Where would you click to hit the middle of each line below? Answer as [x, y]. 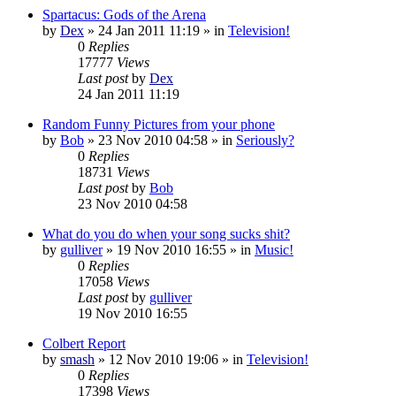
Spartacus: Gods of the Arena [124, 14]
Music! [274, 249]
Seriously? [265, 140]
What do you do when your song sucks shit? [166, 233]
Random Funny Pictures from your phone [159, 124]
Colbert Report [84, 343]
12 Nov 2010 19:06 [164, 359]
